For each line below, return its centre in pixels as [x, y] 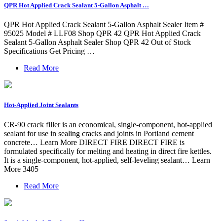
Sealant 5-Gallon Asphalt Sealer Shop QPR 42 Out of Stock [97, 42]
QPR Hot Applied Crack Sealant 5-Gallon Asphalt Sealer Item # [104, 25]
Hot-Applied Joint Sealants [41, 105]
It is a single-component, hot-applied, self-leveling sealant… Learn [107, 160]
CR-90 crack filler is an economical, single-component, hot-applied [108, 124]
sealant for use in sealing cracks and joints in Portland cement [99, 133]
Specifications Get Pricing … [49, 51]
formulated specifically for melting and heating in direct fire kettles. [108, 151]
